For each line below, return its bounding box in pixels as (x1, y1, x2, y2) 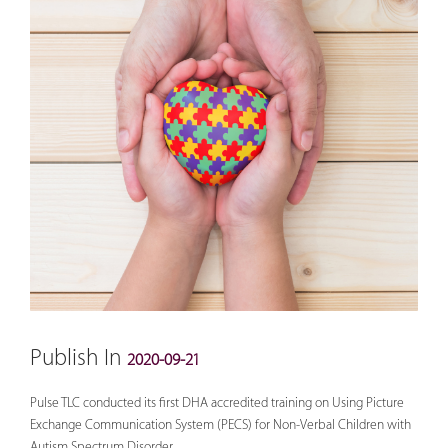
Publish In (30, 345, 127, 371)
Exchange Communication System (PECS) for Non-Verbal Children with (30, 417, 411, 432)
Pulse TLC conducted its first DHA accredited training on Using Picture (30, 395, 404, 410)
